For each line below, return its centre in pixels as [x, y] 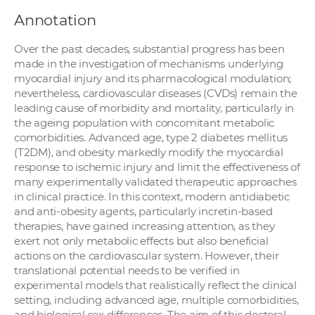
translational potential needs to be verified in [127, 271]
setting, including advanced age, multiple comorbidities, [156, 300]
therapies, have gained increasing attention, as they [144, 226]
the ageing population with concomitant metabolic [144, 123]
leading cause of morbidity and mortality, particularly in [154, 108]
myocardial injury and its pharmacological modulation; [153, 79]
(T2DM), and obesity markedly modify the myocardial [149, 153]
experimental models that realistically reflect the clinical [155, 285]
